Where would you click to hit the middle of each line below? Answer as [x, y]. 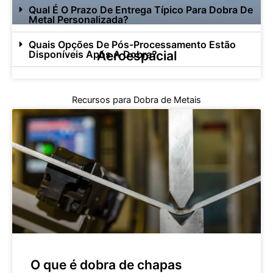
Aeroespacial [136, 56]
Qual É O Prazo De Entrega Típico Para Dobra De [140, 10]
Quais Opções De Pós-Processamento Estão [132, 45]
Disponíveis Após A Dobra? [93, 55]
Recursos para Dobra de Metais [136, 100]
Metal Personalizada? [78, 20]
